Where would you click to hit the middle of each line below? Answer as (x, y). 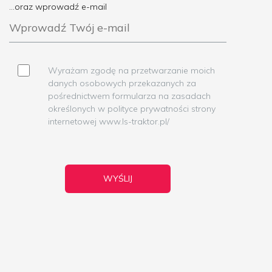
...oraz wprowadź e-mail (58, 7)
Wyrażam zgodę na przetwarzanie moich (131, 71)
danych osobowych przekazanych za (122, 83)
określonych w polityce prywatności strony (132, 109)
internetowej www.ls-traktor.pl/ (109, 122)
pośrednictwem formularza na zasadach (129, 96)
